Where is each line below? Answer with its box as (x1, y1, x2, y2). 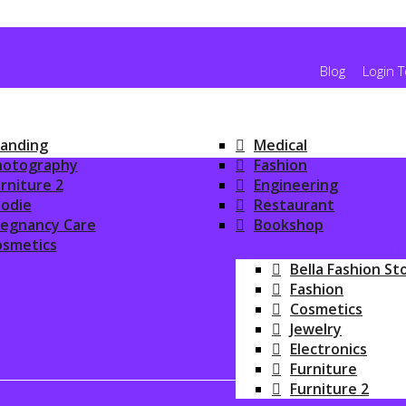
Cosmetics (290, 299, 362, 319)
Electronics (290, 339, 367, 359)
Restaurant (254, 195, 334, 215)
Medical (254, 135, 307, 155)
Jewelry (290, 319, 342, 339)
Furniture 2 (290, 379, 369, 399)
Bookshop (254, 215, 324, 235)
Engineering (254, 175, 338, 195)
